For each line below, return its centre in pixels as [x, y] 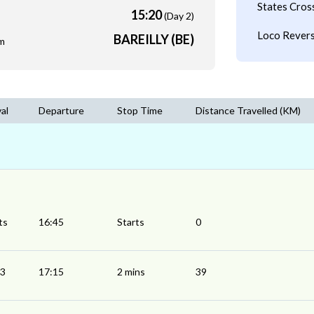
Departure [61, 111]
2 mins [131, 272]
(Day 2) [179, 16]
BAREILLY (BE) [153, 39]
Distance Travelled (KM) [248, 111]
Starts [131, 222]
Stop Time [140, 111]
